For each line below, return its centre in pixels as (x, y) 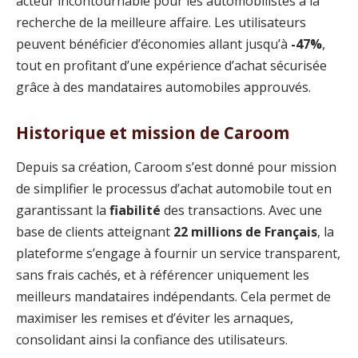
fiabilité (135, 211)
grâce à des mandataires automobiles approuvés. (163, 88)
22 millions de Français (245, 232)
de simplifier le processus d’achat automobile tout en (174, 189)
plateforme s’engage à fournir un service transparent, (178, 254)
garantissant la (63, 211)
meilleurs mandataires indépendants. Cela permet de (173, 297)
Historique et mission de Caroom (153, 132)
